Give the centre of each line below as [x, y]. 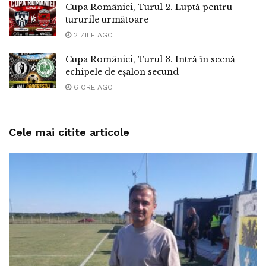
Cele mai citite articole [69, 132]
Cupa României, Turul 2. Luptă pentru [149, 7]
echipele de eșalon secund [122, 72]
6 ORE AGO [92, 88]
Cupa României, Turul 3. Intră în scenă [150, 60]
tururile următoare [107, 20]
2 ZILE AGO [92, 35]
